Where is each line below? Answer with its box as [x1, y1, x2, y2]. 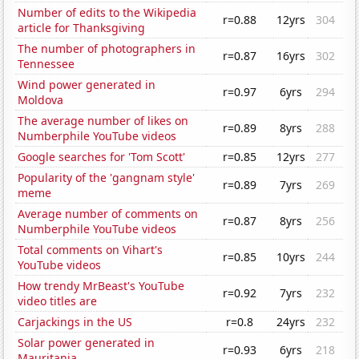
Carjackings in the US [18, 314, 133, 330]
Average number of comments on [18, 206, 199, 222]
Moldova [18, 92, 64, 108]
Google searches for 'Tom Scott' [18, 149, 186, 165]
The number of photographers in [18, 41, 196, 57]
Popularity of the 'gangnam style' [18, 170, 196, 186]
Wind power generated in [18, 77, 156, 93]
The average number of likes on [18, 113, 189, 129]
